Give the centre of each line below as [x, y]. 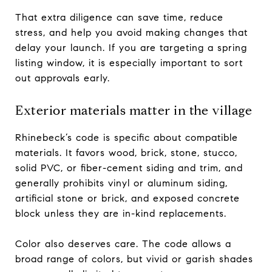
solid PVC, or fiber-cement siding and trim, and [129, 168]
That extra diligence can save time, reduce [119, 17]
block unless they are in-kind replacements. [121, 213]
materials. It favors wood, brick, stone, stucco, [126, 152]
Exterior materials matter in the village [134, 110]
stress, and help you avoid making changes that [131, 32]
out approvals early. [63, 78]
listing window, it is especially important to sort [129, 63]
